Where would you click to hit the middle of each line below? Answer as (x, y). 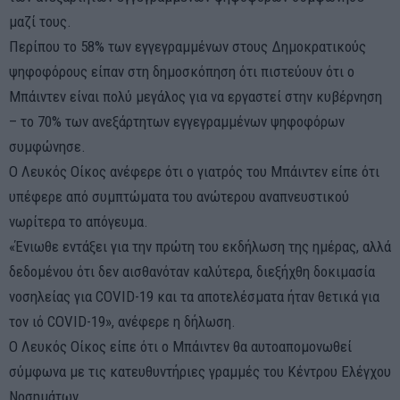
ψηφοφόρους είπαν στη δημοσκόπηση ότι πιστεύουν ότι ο (182, 71)
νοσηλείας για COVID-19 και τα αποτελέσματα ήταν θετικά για (194, 296)
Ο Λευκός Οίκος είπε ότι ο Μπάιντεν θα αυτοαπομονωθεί (180, 346)
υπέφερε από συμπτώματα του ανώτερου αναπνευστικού (179, 196)
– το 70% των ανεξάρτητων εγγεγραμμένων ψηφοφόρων (177, 121)
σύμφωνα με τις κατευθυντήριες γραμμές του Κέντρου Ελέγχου (200, 371)
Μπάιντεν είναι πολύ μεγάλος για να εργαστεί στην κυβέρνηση (196, 96)
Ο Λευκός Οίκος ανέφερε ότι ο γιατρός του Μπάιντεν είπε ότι (194, 171)
